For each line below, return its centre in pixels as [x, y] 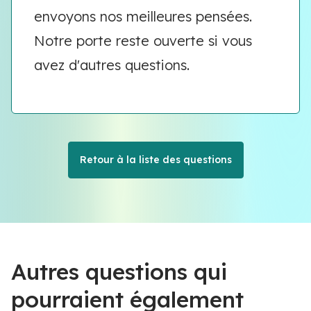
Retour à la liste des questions [155, 160]
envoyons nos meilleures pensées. [143, 16]
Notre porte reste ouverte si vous [143, 41]
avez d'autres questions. [114, 65]
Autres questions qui [119, 271]
